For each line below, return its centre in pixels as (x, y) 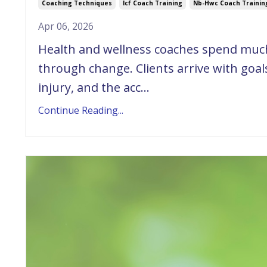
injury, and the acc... (94, 88)
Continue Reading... (81, 111)
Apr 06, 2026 (66, 27)
